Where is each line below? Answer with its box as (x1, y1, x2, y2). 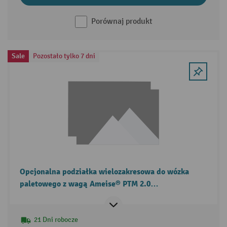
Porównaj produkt (91, 16, 153, 26)
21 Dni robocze (33, 215, 78, 224)
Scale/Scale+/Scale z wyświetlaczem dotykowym (19, 191, 193, 201)
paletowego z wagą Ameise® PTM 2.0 (19, 178, 150, 189)
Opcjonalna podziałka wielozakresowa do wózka (19, 166, 189, 177)
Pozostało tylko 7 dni (32, 51, 95, 60)
